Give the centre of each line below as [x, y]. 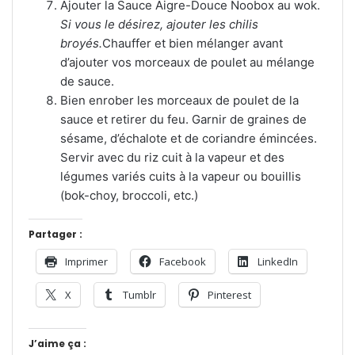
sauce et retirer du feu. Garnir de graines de [183, 119]
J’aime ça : [57, 344]
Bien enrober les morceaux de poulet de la [179, 100]
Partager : [55, 234]
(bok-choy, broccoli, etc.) [129, 195]
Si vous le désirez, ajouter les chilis [159, 24]
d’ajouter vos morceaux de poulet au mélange [187, 62]
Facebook [183, 261]
